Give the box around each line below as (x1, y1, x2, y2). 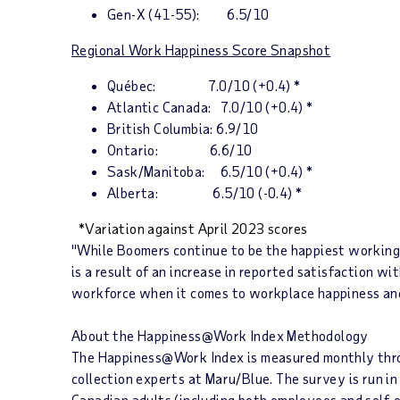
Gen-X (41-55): (107, 5, 228, 22)
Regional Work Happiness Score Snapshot (71, 41, 331, 58)
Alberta (107, 184, 155, 201)
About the (71, 327, 138, 344)
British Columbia (107, 120, 211, 137)
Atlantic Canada (107, 98, 209, 115)
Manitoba (144, 162, 203, 179)
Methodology (287, 327, 369, 344)
